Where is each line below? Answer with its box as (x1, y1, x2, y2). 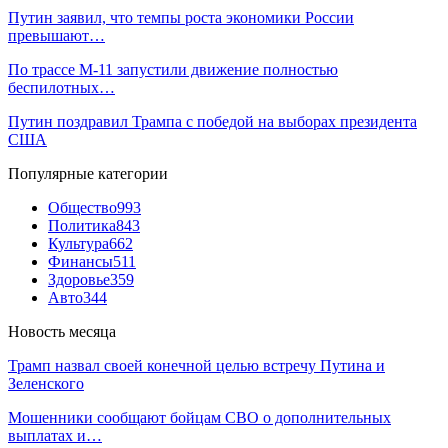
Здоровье (48, 270, 110, 288)
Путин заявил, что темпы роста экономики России (8, 8, 354, 26)
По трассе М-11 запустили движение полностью (8, 60, 338, 78)
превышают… (8, 26, 105, 44)
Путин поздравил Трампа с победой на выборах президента (8, 112, 417, 130)
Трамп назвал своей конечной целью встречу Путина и (8, 356, 385, 374)
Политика (48, 216, 116, 234)
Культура (48, 234, 109, 252)
